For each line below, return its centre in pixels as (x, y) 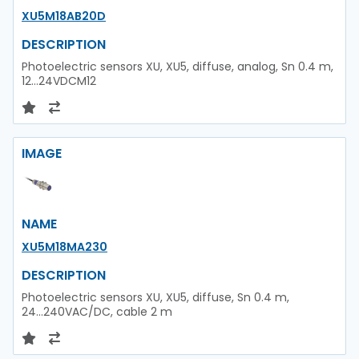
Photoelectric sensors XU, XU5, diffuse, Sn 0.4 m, (155, 297)
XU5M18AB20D (64, 16)
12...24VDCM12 (59, 81)
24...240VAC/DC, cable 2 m (97, 311)
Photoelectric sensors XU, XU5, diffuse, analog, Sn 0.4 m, (177, 66)
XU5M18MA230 (65, 246)
